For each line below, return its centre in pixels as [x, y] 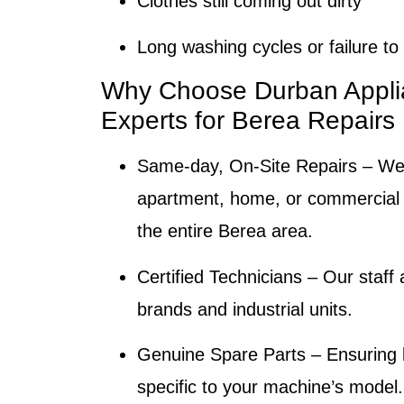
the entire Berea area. [225, 231]
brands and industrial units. [245, 309]
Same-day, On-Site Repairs [247, 166]
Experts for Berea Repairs [248, 121]
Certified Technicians [220, 276]
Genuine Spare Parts [221, 355]
